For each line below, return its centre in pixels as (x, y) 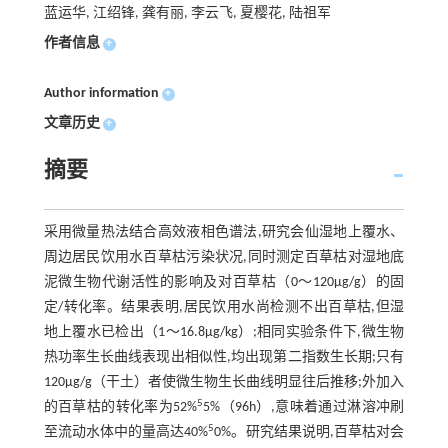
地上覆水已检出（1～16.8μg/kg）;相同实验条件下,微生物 (224, 332)
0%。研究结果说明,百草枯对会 (309, 432)
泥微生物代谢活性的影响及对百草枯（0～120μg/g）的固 (224, 282)
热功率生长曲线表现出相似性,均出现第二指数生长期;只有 (224, 357)
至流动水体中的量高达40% (126, 432)
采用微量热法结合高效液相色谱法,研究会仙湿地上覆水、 (224, 232)
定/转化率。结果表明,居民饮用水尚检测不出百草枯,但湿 (224, 307)
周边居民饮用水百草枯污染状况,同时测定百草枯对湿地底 (224, 257)
